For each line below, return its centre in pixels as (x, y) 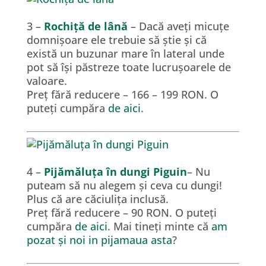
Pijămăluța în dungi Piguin (115, 172)
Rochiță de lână (85, 26)
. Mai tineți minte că (159, 226)
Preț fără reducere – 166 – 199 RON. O (122, 94)
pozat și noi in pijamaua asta (99, 240)
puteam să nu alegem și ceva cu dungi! (124, 185)
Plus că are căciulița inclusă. (97, 199)
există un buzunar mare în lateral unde (125, 53)
